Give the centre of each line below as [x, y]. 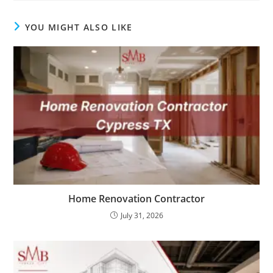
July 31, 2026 [142, 216]
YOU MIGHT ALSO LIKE [79, 27]
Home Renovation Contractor [136, 199]
